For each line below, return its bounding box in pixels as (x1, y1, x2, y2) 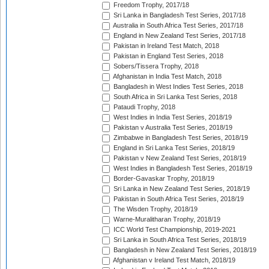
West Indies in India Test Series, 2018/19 (112, 113, 232, 121)
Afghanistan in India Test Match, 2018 (112, 73, 222, 80)
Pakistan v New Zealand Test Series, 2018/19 (112, 154, 246, 162)
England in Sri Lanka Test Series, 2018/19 (112, 144, 235, 152)
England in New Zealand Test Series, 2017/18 (112, 32, 246, 40)
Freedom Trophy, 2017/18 (112, 1, 189, 9)
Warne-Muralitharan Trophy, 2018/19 (112, 216, 220, 223)
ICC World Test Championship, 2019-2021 (112, 226, 236, 234)
